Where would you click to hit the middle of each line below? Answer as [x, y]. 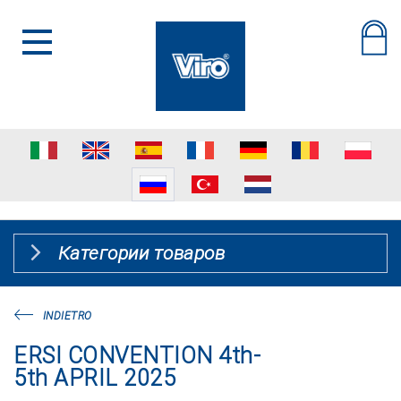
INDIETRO [67, 316]
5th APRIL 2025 [94, 378]
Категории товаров [141, 253]
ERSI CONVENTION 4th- [137, 356]
